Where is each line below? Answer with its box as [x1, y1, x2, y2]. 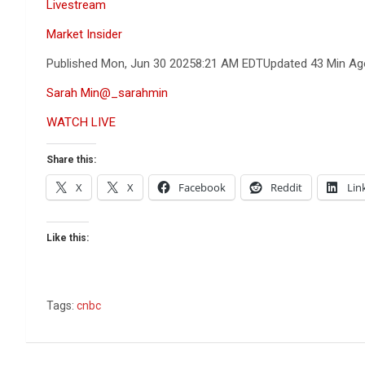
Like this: [46, 232, 89, 244]
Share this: [46, 154, 96, 165]
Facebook [178, 180, 226, 195]
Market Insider [46, 27, 122, 42]
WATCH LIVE [46, 115, 116, 130]
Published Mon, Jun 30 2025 [46, 56, 196, 71]
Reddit [270, 180, 302, 195]
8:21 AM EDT [196, 56, 263, 71]
